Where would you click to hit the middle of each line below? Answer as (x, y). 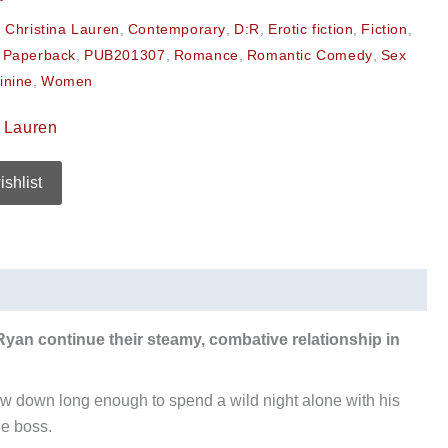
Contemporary (177, 28)
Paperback (39, 54)
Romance (206, 54)
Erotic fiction (310, 28)
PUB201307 (125, 54)
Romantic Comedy (309, 54)
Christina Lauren (62, 28)
